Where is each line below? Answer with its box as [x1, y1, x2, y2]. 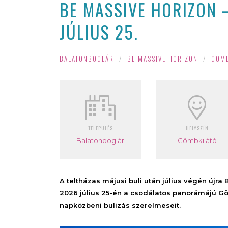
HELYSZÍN [185, 124, 209, 132]
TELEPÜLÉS [88, 124, 113, 132]
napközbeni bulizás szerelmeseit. [60, 201, 181, 209]
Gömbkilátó [177, 136, 217, 145]
